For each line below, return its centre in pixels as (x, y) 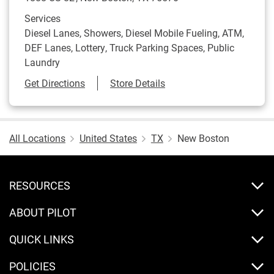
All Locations (37, 138)
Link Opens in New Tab (134, 82)
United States (108, 138)
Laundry (42, 62)
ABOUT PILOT (43, 212)
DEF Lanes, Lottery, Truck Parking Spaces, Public (129, 47)
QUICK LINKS (42, 239)
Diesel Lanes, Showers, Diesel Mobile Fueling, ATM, (134, 33)
